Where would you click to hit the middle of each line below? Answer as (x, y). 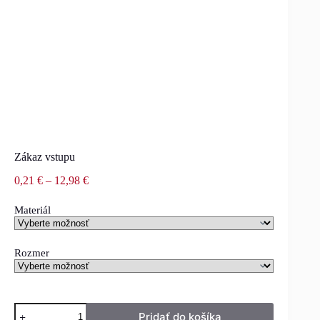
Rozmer (32, 252)
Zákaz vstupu (45, 157)
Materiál (32, 210)
